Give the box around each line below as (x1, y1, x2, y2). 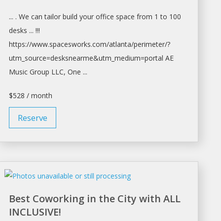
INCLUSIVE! (9, 205, 62, 219)
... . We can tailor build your (9, 11, 96, 21)
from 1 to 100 (135, 11, 182, 21)
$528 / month (9, 90, 53, 100)
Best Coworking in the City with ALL (9, 191, 181, 205)
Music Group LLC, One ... (9, 67, 88, 76)
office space (96, 11, 135, 21)
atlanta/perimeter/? (109, 39, 171, 49)
